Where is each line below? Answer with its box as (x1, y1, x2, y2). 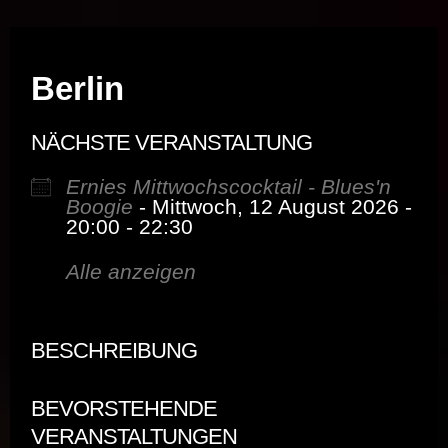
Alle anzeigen (66, 260, 196, 284)
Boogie (66, 195, 133, 219)
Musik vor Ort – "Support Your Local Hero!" (21, 3, 427, 26)
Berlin (31, 70, 124, 108)
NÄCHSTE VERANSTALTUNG (31, 130, 312, 156)
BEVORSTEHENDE (31, 396, 217, 422)
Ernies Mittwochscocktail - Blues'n (66, 175, 391, 199)
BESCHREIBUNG (31, 338, 197, 364)
